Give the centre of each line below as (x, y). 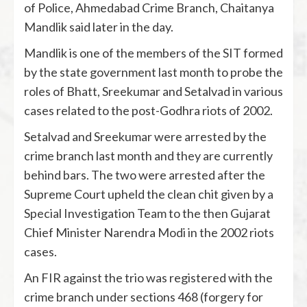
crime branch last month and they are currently (148, 156)
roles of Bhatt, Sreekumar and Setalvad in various (153, 91)
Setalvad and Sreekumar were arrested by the (145, 136)
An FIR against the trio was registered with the (148, 278)
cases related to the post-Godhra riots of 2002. (148, 110)
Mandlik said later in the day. (99, 27)
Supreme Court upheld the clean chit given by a (149, 194)
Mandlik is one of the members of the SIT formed (153, 53)
